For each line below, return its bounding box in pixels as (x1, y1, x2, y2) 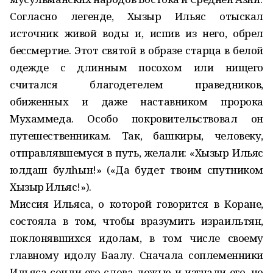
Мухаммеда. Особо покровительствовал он (10, 112, 263, 126)
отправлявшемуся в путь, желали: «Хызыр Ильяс (10, 146, 263, 160)
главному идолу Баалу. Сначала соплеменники (10, 248, 263, 262)
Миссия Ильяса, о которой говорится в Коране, (10, 197, 263, 211)
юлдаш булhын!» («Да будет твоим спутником (10, 163, 263, 177)
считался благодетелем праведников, (10, 77, 263, 91)
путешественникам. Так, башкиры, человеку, (10, 129, 263, 143)
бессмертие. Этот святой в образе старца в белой (10, 43, 263, 57)
